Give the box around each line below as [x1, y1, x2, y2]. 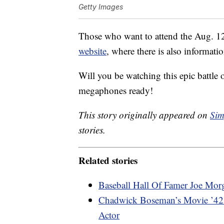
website [78, 44, 106, 57]
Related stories [78, 153, 137, 167]
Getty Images [78, 2, 123, 11]
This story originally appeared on [78, 108, 210, 121]
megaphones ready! [78, 84, 153, 97]
